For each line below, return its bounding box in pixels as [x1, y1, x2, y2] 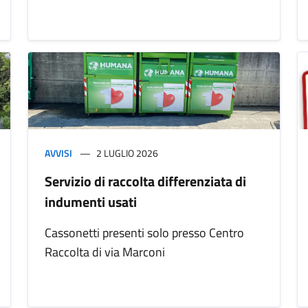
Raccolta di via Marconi [45, 243, 165, 262]
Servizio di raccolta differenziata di [45, 170, 246, 192]
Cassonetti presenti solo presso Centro [45, 223, 244, 243]
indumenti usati [45, 191, 137, 213]
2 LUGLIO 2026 [96, 146, 158, 161]
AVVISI [45, 146, 72, 161]
